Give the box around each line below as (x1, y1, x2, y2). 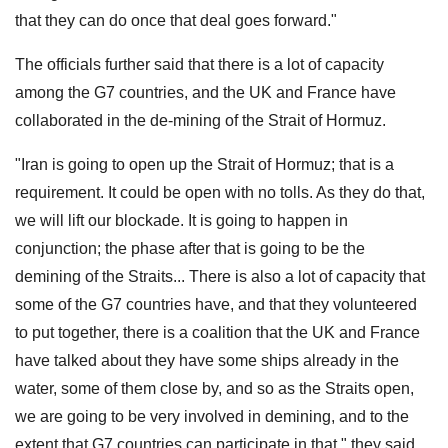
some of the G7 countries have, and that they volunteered (15, 295, 417, 313)
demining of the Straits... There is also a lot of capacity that (15, 267, 425, 285)
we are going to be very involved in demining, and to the (15, 407, 409, 425)
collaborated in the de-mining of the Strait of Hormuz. (15, 111, 386, 129)
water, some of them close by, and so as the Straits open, (15, 379, 414, 397)
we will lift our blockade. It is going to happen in (15, 211, 348, 229)
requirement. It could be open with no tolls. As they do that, (15, 183, 425, 201)
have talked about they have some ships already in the (15, 351, 399, 369)
